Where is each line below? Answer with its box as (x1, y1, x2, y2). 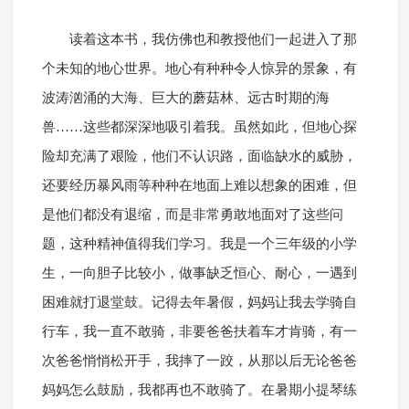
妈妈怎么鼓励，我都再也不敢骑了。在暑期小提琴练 (41, 383, 357, 398)
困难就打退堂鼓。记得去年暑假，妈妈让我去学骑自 (41, 295, 357, 310)
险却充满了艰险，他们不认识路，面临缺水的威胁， (41, 149, 357, 164)
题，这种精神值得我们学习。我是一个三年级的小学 (41, 236, 357, 252)
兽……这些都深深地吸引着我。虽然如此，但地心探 (41, 120, 357, 135)
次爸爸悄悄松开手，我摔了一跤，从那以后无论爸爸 (41, 353, 357, 369)
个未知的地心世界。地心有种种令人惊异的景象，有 (41, 61, 357, 77)
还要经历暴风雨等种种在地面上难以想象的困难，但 (41, 178, 357, 194)
